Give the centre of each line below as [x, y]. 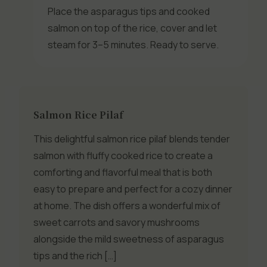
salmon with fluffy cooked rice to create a [123, 155]
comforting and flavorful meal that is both [123, 172]
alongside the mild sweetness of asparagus [129, 239]
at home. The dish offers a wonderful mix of [127, 205]
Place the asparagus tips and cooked [129, 12]
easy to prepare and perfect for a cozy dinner [133, 189]
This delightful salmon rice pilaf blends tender [132, 139]
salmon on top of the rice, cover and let [132, 28]
